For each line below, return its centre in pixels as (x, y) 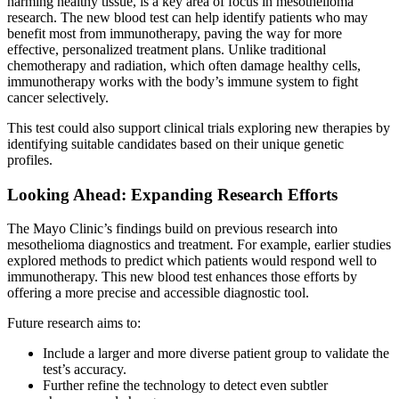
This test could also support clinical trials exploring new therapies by (199, 128)
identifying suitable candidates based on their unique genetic (175, 144)
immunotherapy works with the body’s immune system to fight (183, 81)
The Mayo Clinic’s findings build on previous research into (172, 229)
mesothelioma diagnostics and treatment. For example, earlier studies (199, 245)
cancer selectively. (58, 98)
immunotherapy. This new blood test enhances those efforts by (182, 277)
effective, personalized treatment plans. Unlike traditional (167, 49)
